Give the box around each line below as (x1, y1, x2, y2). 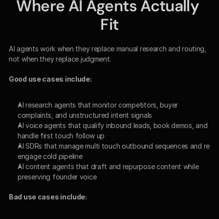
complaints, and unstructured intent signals (18, 110, 152, 119)
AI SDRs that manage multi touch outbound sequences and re (18, 141, 210, 150)
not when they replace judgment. (9, 54, 111, 63)
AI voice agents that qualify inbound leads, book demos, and (18, 121, 208, 130)
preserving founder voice (18, 172, 97, 181)
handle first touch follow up (18, 131, 105, 140)
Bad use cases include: (9, 192, 87, 201)
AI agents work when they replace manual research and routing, (9, 44, 206, 53)
